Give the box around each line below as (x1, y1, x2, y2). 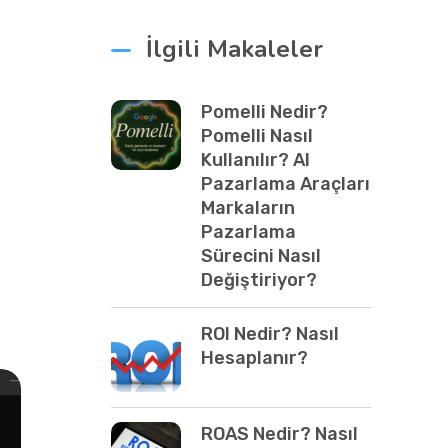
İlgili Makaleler (146, 33, 323, 65)
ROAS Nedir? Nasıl (201, 423, 358, 445)
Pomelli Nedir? (201, 101, 328, 123)
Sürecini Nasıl (201, 245, 321, 267)
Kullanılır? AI (201, 149, 310, 171)
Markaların (201, 197, 295, 219)
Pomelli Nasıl (201, 125, 313, 147)
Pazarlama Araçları (201, 173, 370, 195)
